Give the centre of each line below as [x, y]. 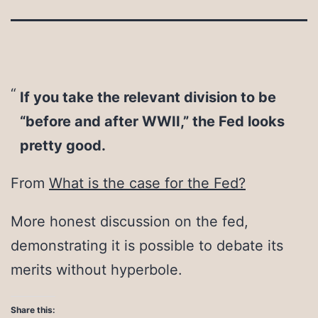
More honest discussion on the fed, [130, 222]
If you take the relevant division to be [148, 97]
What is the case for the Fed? [147, 183]
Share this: [33, 310]
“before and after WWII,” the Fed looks [152, 121]
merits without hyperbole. [97, 270]
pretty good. [62, 145]
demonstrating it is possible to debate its [147, 246]
